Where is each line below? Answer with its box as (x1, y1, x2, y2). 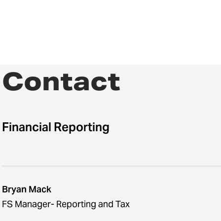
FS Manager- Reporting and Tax (2, 198, 130, 210)
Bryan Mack (2, 184, 51, 195)
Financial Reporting (2, 119, 110, 135)
